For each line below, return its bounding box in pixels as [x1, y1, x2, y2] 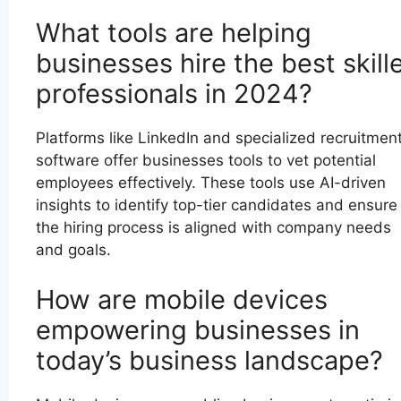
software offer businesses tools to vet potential [36, 151, 376, 170]
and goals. [36, 241, 111, 260]
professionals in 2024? [36, 78, 312, 110]
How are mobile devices [36, 283, 328, 315]
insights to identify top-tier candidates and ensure [36, 196, 397, 215]
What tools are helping [36, 17, 311, 49]
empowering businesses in [36, 313, 360, 346]
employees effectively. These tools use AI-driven [36, 174, 386, 192]
